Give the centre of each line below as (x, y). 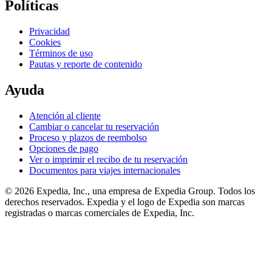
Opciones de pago (64, 148)
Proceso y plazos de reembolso (88, 137)
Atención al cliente (65, 115)
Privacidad (49, 32)
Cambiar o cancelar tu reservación (94, 126)
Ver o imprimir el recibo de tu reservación (108, 159)
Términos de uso (61, 53)
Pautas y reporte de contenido (86, 64)
